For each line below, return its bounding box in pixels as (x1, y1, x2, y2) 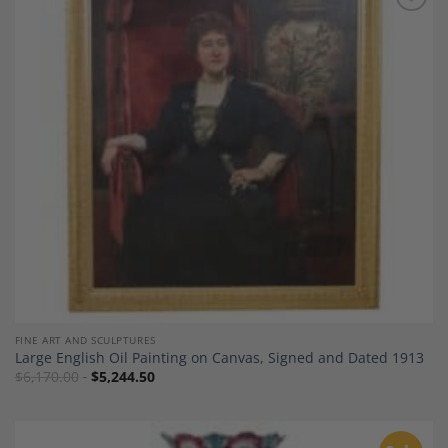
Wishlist (380, 31, 424, 47)
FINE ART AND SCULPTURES (14, 332, 156, 347)
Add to (383, 17, 420, 33)
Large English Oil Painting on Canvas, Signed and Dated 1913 (14, 348, 424, 368)
